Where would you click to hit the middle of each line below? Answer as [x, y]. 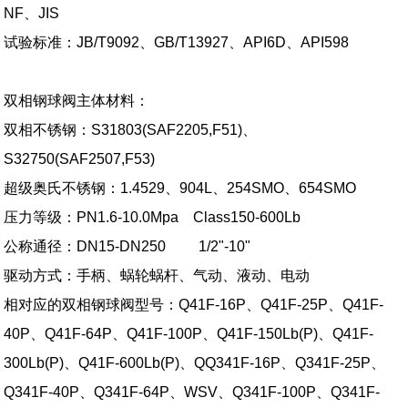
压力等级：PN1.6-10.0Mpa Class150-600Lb [153, 217]
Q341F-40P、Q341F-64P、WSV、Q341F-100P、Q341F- [192, 392]
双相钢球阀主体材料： [77, 100]
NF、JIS [32, 13]
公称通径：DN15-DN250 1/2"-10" [127, 246]
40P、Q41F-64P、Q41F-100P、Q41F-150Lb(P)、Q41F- [189, 333]
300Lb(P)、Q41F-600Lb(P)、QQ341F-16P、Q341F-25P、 [195, 362]
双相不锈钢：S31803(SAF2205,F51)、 [131, 129]
